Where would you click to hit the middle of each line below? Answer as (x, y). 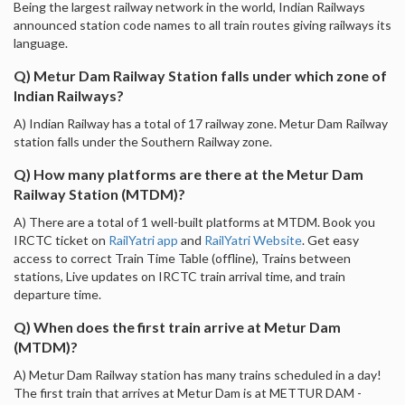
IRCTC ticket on (61, 240)
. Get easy (330, 240)
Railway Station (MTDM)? (99, 193)
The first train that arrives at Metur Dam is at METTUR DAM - (188, 392)
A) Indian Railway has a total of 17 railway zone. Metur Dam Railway (201, 123)
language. (41, 42)
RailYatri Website (253, 240)
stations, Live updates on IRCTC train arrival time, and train (179, 276)
